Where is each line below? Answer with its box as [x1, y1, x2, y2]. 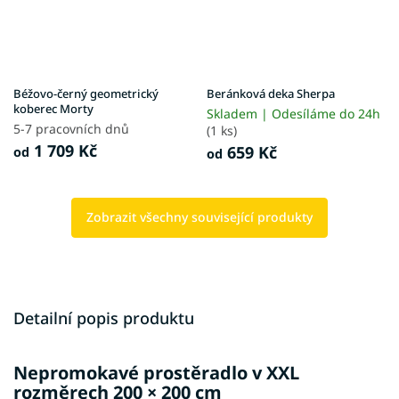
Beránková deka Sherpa [207, 85, 335, 102]
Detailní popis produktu [13, 306, 194, 329]
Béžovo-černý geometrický [13, 85, 159, 102]
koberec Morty [13, 100, 94, 117]
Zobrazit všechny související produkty [86, 208, 313, 225]
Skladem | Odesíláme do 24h [207, 104, 380, 122]
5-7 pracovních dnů [13, 119, 129, 137]
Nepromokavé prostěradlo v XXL [13, 360, 299, 385]
